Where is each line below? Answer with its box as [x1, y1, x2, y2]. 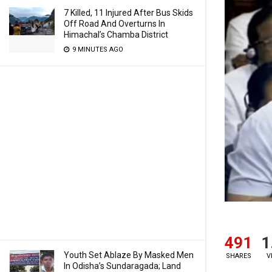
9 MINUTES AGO [70, 46, 123, 53]
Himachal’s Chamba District [64, 30, 168, 39]
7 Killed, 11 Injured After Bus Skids [64, 8, 193, 18]
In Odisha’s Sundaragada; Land [64, 261, 181, 271]
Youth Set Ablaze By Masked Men [64, 250, 194, 260]
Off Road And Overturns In [64, 19, 165, 29]
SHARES [225, 251, 251, 260]
